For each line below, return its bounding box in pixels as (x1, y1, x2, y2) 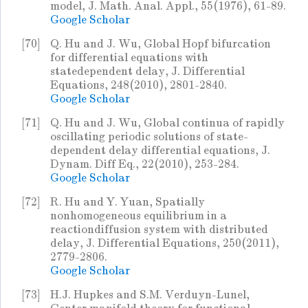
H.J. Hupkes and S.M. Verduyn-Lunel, (50, 288, 250, 302)
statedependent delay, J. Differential (50, 65, 245, 78)
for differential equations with (50, 51, 208, 65)
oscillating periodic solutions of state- (50, 130, 248, 144)
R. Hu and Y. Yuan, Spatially (50, 195, 205, 209)
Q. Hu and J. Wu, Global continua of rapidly (50, 116, 285, 130)
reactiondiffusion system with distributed (50, 223, 268, 236)
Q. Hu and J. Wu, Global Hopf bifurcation (50, 37, 271, 51)
